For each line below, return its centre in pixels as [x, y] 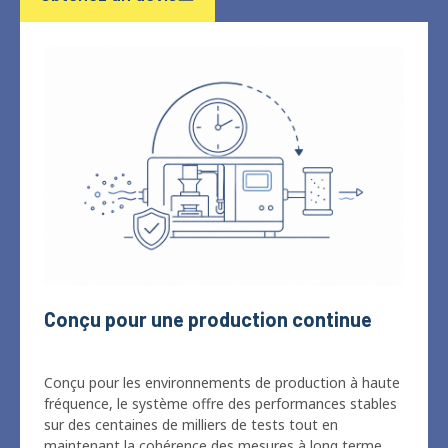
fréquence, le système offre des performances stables [220, 353]
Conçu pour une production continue [208, 268]
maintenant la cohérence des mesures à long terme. [214, 395]
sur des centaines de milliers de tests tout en [191, 374]
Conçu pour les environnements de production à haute [222, 332]
